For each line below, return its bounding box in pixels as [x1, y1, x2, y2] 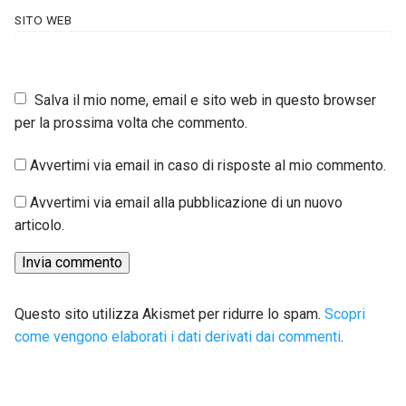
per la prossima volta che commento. [14, 113, 247, 131]
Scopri [324, 305, 365, 324]
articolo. [14, 217, 64, 235]
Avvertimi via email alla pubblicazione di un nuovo [30, 194, 343, 212]
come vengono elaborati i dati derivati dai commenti [14, 328, 341, 346]
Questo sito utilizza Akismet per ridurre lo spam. [14, 305, 324, 324]
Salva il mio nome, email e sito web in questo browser [34, 91, 376, 109]
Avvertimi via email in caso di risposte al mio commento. [30, 157, 386, 175]
